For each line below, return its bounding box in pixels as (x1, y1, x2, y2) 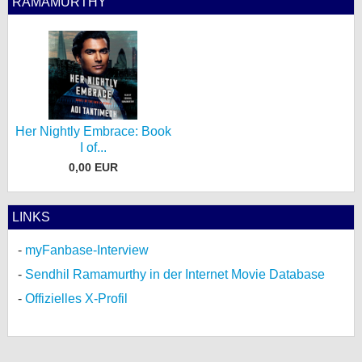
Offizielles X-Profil (25, 291, 128, 305)
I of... (79, 141, 107, 154)
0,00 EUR (68, 160, 118, 174)
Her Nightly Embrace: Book (15, 124, 171, 138)
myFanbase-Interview (25, 242, 149, 257)
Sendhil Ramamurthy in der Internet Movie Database (25, 267, 325, 281)
